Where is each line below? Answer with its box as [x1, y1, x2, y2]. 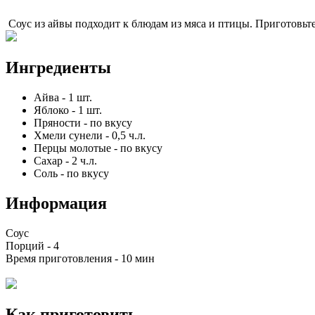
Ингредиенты [6, 58, 111, 77]
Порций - [6, 239, 53, 252]
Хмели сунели [34, 129, 103, 141]
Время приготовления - [6, 252, 121, 264]
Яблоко [34, 103, 69, 116]
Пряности [34, 116, 81, 129]
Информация [6, 193, 107, 212]
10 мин [121, 252, 155, 264]
